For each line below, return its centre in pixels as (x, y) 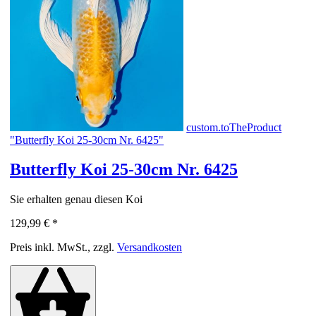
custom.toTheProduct (234, 127)
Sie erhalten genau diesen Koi (76, 200)
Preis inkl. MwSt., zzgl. (63, 248)
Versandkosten (150, 248)
